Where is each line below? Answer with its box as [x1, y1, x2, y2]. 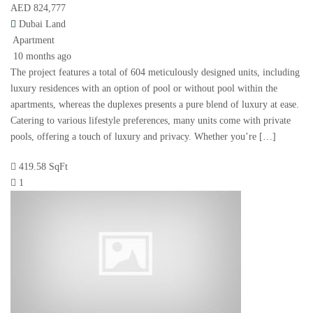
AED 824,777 [10, 3, 66, 14]
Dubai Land [19, 19, 66, 30]
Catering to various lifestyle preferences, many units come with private [10, 115, 291, 126]
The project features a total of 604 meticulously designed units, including [10, 67, 300, 78]
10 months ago [10, 51, 71, 62]
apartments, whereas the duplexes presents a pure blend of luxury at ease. [10, 99, 299, 110]
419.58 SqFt [19, 161, 68, 173]
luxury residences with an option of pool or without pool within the [10, 83, 277, 94]
